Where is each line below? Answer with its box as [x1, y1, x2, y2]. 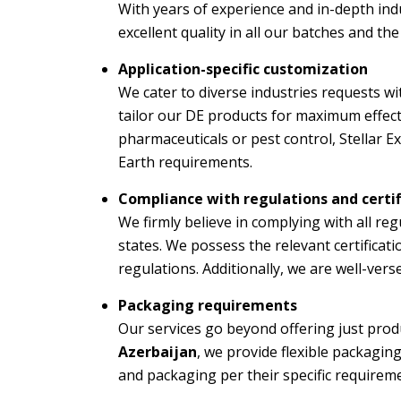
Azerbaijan [118, 342, 197, 362]
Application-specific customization [118, 59, 368, 79]
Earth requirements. [118, 152, 252, 172]
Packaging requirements [118, 295, 297, 315]
